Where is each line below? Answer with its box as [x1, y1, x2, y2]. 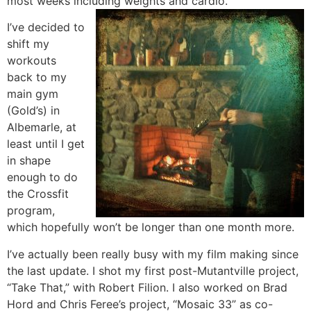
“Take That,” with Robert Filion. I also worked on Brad [7, 280, 287, 294]
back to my [7, 70, 67, 85]
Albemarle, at [7, 120, 76, 135]
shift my [7, 37, 49, 51]
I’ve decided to [7, 20, 85, 35]
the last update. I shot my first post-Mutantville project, [7, 263, 299, 278]
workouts [7, 53, 56, 68]
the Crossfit [7, 187, 69, 201]
